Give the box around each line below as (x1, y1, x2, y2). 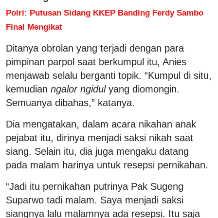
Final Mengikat (6, 21, 62, 32)
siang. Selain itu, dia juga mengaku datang (6, 145, 189, 157)
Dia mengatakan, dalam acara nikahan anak (6, 118, 196, 129)
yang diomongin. (106, 83, 180, 94)
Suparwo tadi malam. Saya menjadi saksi (6, 194, 183, 205)
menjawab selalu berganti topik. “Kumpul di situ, (6, 70, 212, 81)
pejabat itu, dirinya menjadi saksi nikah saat (6, 132, 193, 143)
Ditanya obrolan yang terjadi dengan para (6, 42, 184, 54)
